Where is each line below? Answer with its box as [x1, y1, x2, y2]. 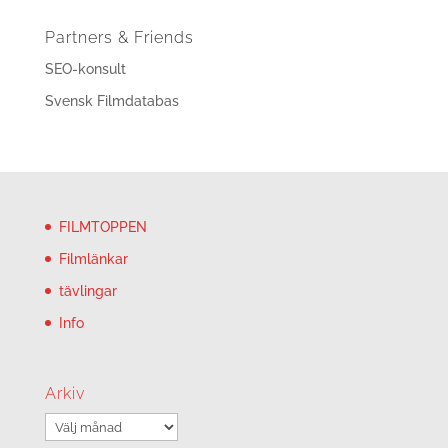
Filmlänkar [58, 251, 128, 267]
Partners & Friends [44, 28, 194, 47]
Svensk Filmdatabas [44, 93, 179, 109]
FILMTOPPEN [58, 219, 147, 235]
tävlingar [58, 283, 117, 299]
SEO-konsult [44, 61, 126, 77]
